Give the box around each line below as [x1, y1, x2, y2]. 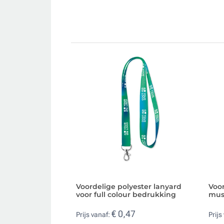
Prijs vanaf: [76, 210, 111, 219]
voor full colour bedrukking [76, 189, 176, 199]
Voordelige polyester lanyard [76, 181, 181, 191]
